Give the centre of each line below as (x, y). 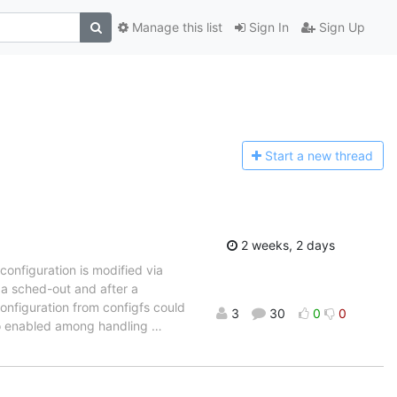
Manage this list (175, 27)
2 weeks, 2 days (286, 245)
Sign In (267, 27)
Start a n (290, 156)
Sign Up (340, 27)
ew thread (344, 156)
